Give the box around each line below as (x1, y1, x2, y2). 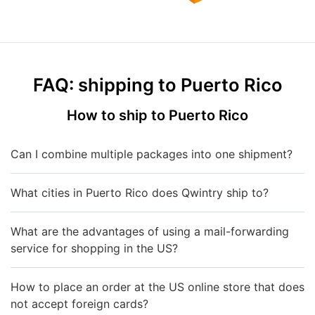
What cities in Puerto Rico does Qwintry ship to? (11, 185, 269, 200)
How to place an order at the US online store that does (11, 279, 304, 294)
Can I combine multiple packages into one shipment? (11, 146, 292, 161)
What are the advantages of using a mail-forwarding (11, 224, 289, 238)
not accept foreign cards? (11, 296, 148, 311)
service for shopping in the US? (11, 240, 178, 255)
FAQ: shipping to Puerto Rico (32, 73, 283, 96)
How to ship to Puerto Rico (67, 106, 248, 124)
